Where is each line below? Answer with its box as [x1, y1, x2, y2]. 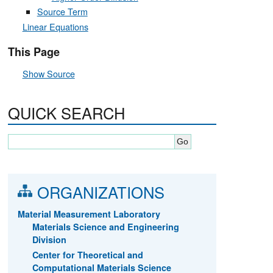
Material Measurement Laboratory [17, 207, 160, 220]
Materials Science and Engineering [32, 220, 179, 233]
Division [32, 233, 66, 246]
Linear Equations [22, 19, 88, 33]
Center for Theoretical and [32, 248, 143, 261]
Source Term [37, 5, 88, 18]
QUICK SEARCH [7, 102, 125, 124]
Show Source [22, 67, 75, 80]
